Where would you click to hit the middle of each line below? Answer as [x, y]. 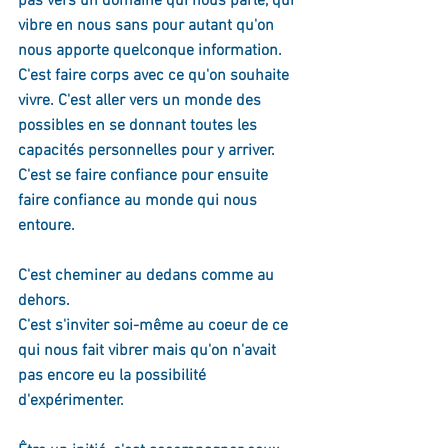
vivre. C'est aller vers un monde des [141, 101]
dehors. [44, 301]
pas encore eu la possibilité [114, 376]
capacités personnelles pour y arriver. [148, 151]
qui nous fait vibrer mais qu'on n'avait [149, 351]
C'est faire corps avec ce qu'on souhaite [155, 76]
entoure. [46, 226]
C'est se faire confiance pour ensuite [145, 176]
